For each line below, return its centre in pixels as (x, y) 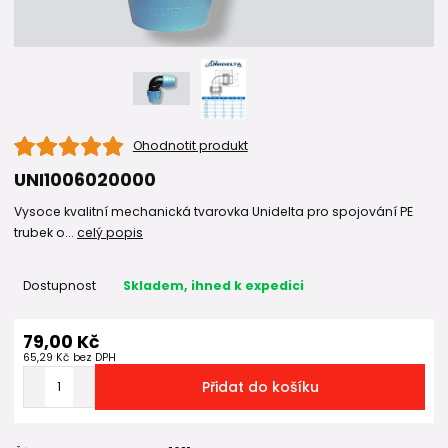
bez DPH (94, 357)
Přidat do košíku (260, 386)
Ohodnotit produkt (190, 146)
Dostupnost (59, 286)
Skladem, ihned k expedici (213, 286)
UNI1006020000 (85, 180)
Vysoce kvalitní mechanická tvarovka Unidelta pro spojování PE (213, 212)
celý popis (110, 233)
